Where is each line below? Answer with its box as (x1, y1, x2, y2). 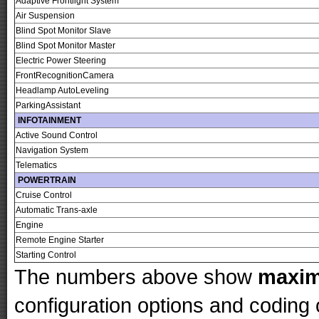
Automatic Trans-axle (16, 205, 98, 216)
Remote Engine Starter (16, 235, 104, 246)
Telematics (16, 160, 57, 171)
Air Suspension (16, 11, 75, 21)
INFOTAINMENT (16, 115, 81, 126)
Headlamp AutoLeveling (16, 85, 109, 96)
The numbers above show (14, 265, 258, 289)
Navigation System (16, 145, 88, 156)
